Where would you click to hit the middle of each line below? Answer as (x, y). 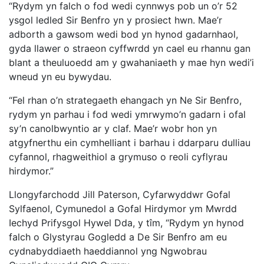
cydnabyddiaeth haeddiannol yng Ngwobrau (108, 251)
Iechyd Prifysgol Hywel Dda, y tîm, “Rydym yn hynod (126, 223)
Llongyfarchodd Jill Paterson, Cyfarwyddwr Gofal (120, 195)
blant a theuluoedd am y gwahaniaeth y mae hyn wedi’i (131, 63)
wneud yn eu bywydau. (60, 77)
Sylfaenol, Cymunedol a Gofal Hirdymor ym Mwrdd (123, 209)
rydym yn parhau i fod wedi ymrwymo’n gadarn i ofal (127, 115)
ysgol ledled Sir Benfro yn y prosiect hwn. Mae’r (115, 20)
